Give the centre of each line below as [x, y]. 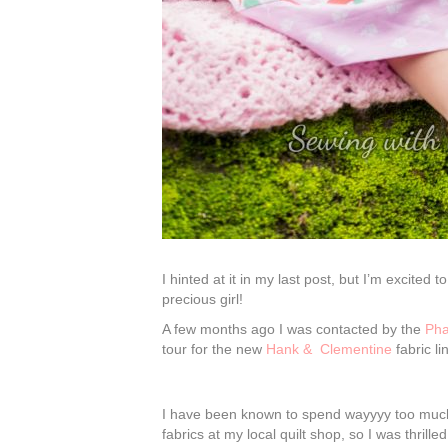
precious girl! [202, 299]
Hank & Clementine [329, 349]
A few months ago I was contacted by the [293, 329]
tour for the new [214, 349]
